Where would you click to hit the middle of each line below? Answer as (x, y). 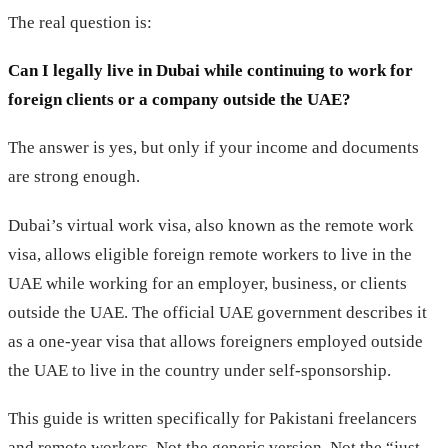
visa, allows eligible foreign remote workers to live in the (210, 254)
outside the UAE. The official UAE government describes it (217, 312)
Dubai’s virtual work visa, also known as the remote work (211, 225)
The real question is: (80, 23)
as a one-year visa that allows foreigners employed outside (215, 341)
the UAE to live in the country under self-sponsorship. (199, 370)
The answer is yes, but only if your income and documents (213, 148)
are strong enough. (74, 177)
